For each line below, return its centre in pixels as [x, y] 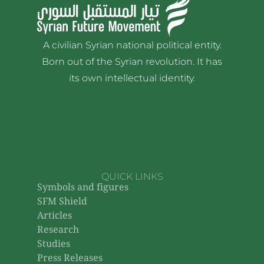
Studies [53, 245]
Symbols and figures [82, 188]
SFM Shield [62, 202]
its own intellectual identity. [132, 78]
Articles [54, 216]
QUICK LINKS [132, 176]
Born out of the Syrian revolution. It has [132, 61]
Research [58, 230]
